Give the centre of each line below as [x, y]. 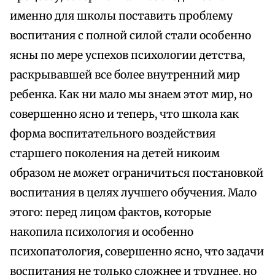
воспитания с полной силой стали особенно [130, 36]
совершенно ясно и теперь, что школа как [124, 114]
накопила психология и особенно [102, 232]
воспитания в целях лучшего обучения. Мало [133, 193]
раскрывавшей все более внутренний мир [125, 75]
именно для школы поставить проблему [121, 16]
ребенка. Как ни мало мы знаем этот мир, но [131, 95]
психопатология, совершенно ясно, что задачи [137, 252]
